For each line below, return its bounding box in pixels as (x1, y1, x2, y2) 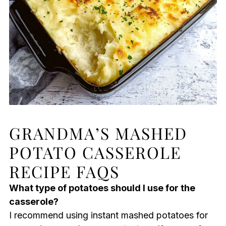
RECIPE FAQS (9, 160, 120, 182)
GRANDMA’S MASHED (9, 122, 187, 144)
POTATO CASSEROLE (9, 141, 181, 163)
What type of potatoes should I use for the (9, 182, 195, 193)
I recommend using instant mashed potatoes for (9, 209, 208, 220)
